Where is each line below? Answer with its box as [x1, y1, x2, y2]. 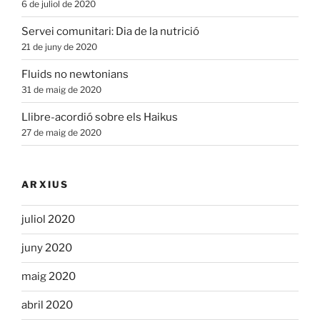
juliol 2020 [21, 213, 75, 226]
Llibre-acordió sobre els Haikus [21, 110, 178, 124]
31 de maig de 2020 [21, 84, 101, 95]
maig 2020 [21, 270, 76, 284]
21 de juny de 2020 [21, 41, 97, 52]
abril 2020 [21, 299, 73, 312]
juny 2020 [21, 241, 72, 255]
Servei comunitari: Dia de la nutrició [21, 24, 199, 38]
